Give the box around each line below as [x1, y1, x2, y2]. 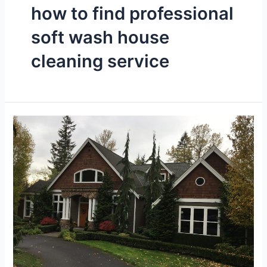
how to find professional [30, 3, 234, 24]
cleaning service [30, 51, 169, 72]
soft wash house [30, 27, 169, 48]
